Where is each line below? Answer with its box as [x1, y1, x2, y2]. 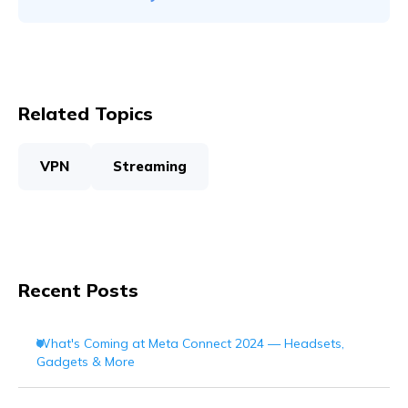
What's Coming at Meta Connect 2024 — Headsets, [36, 335, 344, 352]
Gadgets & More [36, 353, 135, 371]
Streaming [113, 158, 187, 176]
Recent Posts [18, 279, 138, 302]
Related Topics [18, 102, 153, 126]
